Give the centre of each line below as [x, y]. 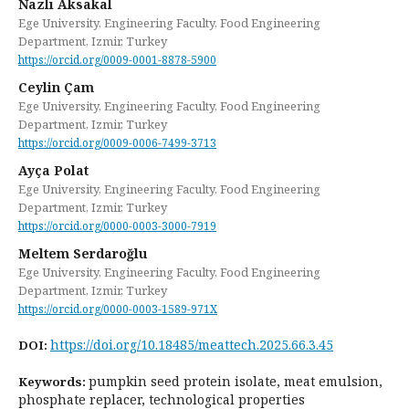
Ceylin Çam [56, 87]
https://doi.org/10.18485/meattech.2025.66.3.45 [192, 345]
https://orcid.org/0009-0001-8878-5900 [117, 59]
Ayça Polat [53, 170]
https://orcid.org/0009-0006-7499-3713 [117, 142]
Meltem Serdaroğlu [83, 253]
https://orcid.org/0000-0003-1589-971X [118, 309]
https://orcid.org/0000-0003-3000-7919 [117, 225]
